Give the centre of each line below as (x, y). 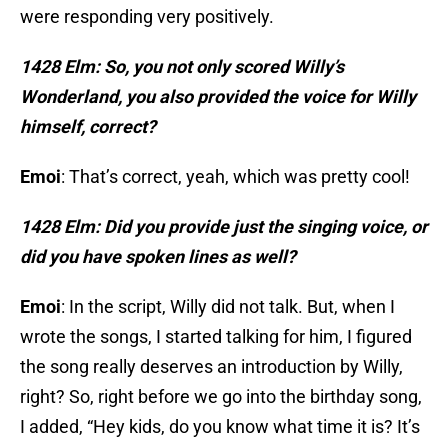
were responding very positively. (147, 17)
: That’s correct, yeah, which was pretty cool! (235, 177)
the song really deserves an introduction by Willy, (211, 367)
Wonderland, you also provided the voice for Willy (218, 97)
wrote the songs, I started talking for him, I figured (216, 337)
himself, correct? (88, 127)
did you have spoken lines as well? (158, 257)
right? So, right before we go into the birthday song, (221, 397)
